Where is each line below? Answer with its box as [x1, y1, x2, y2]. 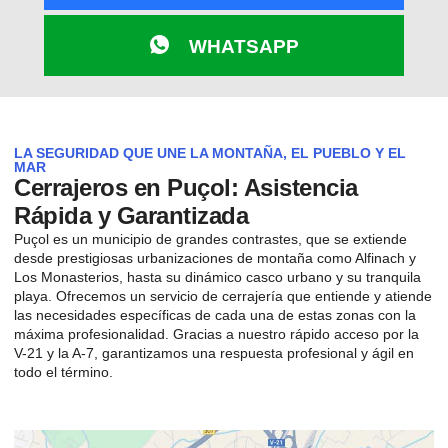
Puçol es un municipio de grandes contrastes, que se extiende [14, 231, 407, 247]
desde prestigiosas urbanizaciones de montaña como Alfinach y [14, 250, 416, 266]
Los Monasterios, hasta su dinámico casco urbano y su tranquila [14, 269, 421, 285]
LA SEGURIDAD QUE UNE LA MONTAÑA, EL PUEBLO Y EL [14, 145, 406, 161]
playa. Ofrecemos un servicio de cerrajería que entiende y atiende [14, 288, 432, 304]
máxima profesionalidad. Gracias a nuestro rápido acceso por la [14, 326, 419, 342]
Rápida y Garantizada [14, 202, 248, 229]
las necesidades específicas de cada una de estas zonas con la [14, 307, 416, 323]
